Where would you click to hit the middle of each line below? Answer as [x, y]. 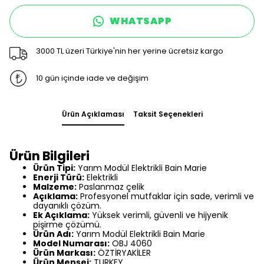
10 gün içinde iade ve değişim [92, 78]
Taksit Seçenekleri [168, 114]
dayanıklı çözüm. [67, 205]
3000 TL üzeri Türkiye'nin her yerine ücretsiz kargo [129, 51]
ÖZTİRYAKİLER [123, 253]
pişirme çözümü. [67, 224]
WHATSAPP [141, 21]
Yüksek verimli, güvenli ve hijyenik [159, 215]
